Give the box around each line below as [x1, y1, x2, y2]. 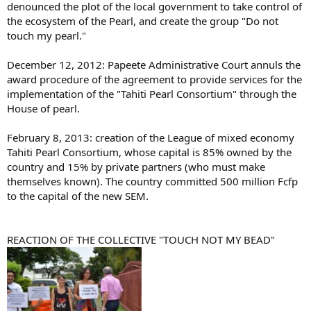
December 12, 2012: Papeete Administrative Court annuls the [7, 57, 301, 72]
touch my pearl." [7, 28, 86, 42]
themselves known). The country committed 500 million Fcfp [7, 174, 298, 188]
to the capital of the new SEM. [7, 188, 149, 203]
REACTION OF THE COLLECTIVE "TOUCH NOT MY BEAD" [7, 232, 275, 246]
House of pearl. [7, 101, 80, 115]
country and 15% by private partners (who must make [7, 159, 265, 174]
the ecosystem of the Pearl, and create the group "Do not [7, 13, 278, 28]
